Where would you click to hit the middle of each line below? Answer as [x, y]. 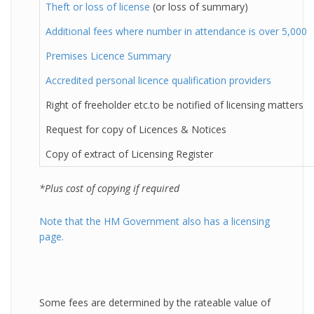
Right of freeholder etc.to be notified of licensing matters [175, 105]
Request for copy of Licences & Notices [136, 129]
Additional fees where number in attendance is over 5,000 [176, 31]
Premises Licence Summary [108, 56]
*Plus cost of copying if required [109, 188]
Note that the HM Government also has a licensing [155, 221]
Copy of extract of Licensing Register [129, 154]
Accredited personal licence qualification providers [158, 80]
